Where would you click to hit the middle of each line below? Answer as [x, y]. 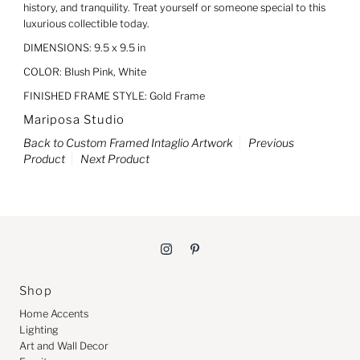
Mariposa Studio [74, 119]
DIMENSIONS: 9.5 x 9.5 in [84, 47]
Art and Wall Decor [64, 346]
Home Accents [54, 313]
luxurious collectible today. [87, 23]
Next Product [115, 158]
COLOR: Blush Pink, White [84, 72]
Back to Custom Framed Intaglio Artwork [128, 142]
